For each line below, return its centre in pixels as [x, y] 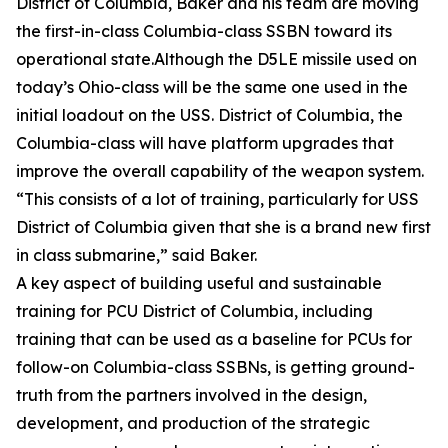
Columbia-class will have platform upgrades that [205, 143]
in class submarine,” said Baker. [136, 255]
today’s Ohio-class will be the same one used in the [212, 87]
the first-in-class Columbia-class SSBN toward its [204, 31]
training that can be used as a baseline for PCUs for [214, 339]
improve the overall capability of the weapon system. [220, 171]
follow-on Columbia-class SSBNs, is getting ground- [215, 367]
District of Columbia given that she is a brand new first [223, 227]
